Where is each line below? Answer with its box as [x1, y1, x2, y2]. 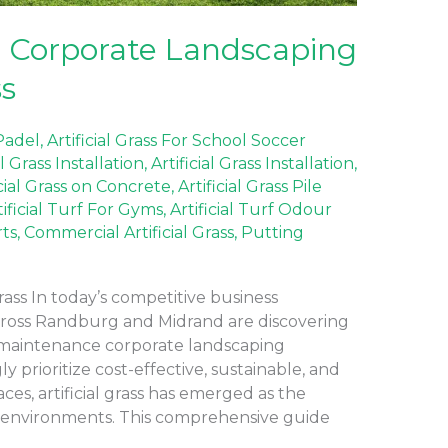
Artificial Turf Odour [169, 199, 332, 219]
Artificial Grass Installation [150, 153, 354, 173]
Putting [240, 222, 304, 242]
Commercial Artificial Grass [23, 222, 234, 242]
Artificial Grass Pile [177, 176, 322, 196]
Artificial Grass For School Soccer [46, 130, 306, 150]
